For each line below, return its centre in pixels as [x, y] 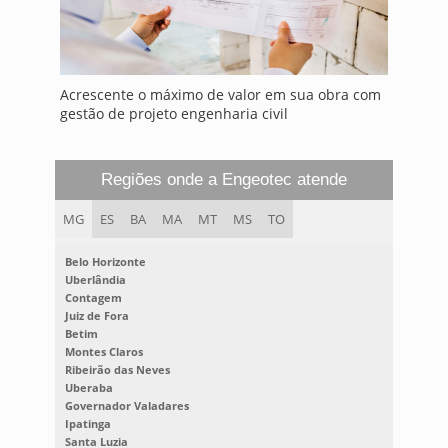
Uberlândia [95, 279]
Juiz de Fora [96, 315]
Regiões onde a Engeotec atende [223, 179]
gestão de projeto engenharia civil [173, 113]
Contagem [93, 297]
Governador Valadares [126, 405]
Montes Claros [103, 351]
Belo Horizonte [105, 261]
